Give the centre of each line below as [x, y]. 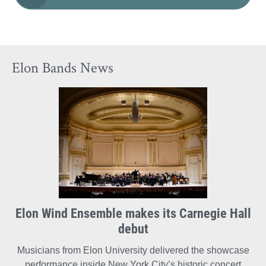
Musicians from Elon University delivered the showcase [133, 251]
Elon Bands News [63, 68]
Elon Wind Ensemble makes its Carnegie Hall [133, 213]
